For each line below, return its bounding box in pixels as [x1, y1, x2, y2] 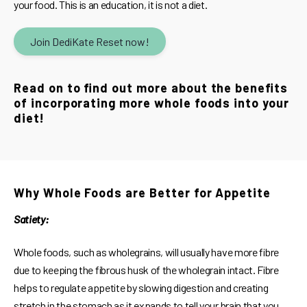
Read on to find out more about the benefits [14, 80, 288, 96]
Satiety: [14, 212, 49, 226]
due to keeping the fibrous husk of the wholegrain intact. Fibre [14, 263, 279, 277]
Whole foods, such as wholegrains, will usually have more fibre [14, 245, 279, 259]
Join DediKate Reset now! [30, 35, 149, 49]
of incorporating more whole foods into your [14, 95, 289, 111]
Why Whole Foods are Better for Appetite [14, 185, 271, 201]
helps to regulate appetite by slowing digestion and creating [14, 281, 269, 295]
